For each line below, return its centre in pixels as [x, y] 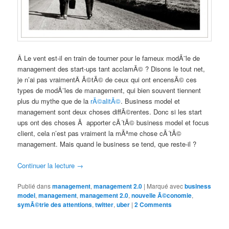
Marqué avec [165, 186]
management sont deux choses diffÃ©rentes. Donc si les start [110, 111]
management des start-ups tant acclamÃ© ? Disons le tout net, [111, 68]
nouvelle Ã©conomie [162, 195]
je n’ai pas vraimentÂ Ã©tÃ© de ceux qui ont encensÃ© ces [107, 79]
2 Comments [153, 204]
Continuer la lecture [47, 165]
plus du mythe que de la [54, 101]
